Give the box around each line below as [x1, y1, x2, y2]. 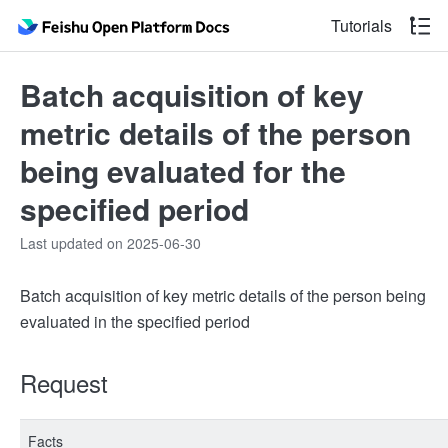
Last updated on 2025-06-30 [20, 233, 201, 253]
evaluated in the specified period [20, 310, 250, 333]
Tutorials [331, 14, 392, 37]
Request [20, 365, 108, 400]
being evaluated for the [20, 149, 346, 192]
